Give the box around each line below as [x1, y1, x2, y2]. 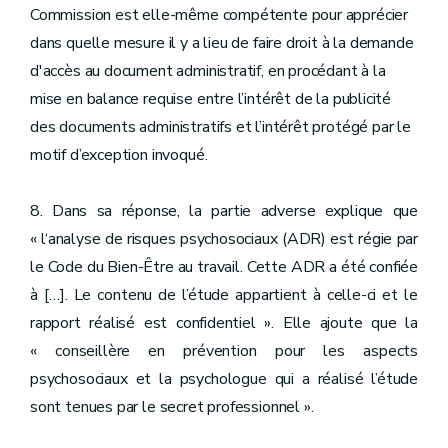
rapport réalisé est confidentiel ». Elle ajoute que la [30, 312, 418, 334]
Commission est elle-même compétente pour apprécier [30, 4, 409, 26]
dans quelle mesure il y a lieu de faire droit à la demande [30, 32, 414, 54]
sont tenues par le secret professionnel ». [30, 396, 314, 418]
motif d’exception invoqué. [30, 144, 208, 166]
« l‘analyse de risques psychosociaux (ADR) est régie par [30, 228, 418, 250]
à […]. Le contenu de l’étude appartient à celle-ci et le [30, 284, 418, 306]
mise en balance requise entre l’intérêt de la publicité [30, 88, 392, 110]
